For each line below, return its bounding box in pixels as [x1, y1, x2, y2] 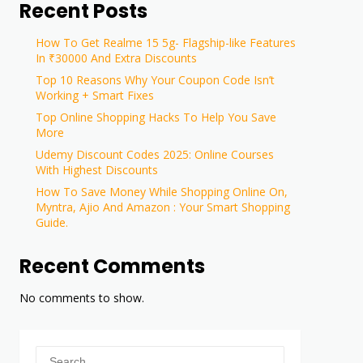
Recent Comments [19, 252, 206, 280]
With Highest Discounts [36, 161, 159, 177]
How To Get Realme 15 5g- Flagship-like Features [36, 34, 297, 50]
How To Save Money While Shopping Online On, [36, 183, 288, 199]
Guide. [36, 214, 69, 230]
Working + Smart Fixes [36, 87, 155, 103]
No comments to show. [19, 289, 145, 305]
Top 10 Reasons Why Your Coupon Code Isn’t [36, 71, 275, 88]
